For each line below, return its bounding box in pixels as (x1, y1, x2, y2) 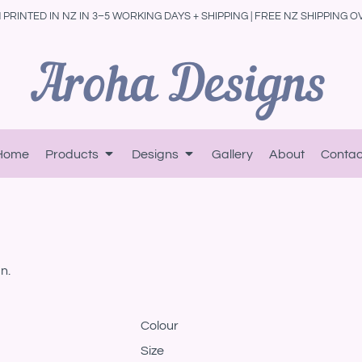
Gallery (212, 147, 253, 161)
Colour (141, 319, 179, 332)
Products (45, 147, 101, 161)
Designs (132, 147, 181, 161)
